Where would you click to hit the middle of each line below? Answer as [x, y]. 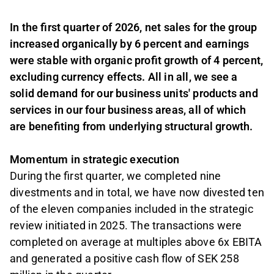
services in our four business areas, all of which [128, 109]
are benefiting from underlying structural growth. [133, 126]
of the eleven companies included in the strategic [131, 209]
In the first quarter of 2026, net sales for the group [134, 27]
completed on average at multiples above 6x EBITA [136, 242]
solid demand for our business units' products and [134, 93]
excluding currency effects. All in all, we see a [124, 76]
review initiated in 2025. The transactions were [126, 225]
